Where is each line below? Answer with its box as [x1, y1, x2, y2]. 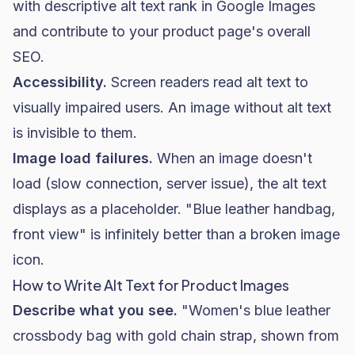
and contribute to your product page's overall [13, 23, 311, 40]
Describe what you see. [13, 302, 177, 319]
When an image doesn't [153, 150, 312, 166]
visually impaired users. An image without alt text [13, 99, 331, 116]
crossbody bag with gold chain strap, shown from [13, 327, 339, 344]
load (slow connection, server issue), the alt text [13, 175, 326, 192]
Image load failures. [13, 150, 153, 166]
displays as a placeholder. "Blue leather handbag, [13, 200, 335, 217]
